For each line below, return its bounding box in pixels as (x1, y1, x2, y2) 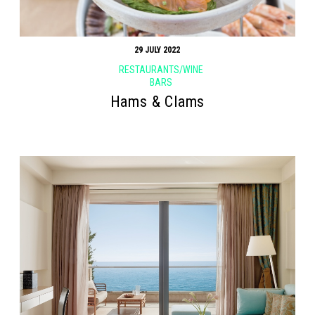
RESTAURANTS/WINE (118, 64, 203, 76)
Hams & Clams (110, 92, 205, 110)
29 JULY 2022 (134, 45, 181, 56)
